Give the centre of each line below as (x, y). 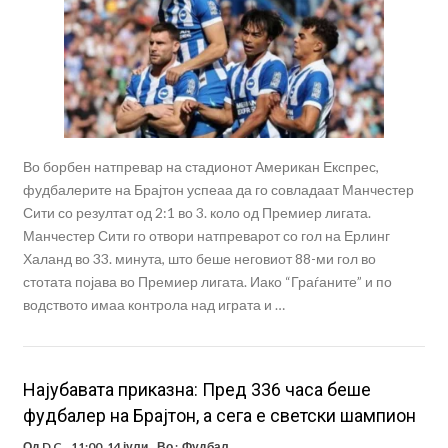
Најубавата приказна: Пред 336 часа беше (196, 390)
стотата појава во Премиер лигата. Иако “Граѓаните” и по (207, 282)
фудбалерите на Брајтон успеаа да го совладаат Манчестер (218, 190)
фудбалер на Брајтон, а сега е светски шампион (219, 416)
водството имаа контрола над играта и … (153, 305)
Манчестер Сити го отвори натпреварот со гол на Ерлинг (206, 236)
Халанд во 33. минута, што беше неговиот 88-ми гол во (199, 259)
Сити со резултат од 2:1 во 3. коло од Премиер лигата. (196, 213)
